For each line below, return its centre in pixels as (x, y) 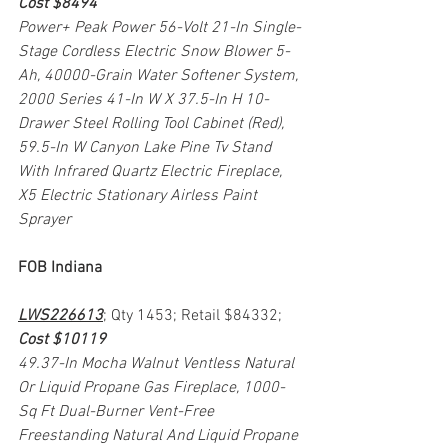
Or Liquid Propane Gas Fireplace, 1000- (151, 387)
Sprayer (44, 219)
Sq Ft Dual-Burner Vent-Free (118, 411)
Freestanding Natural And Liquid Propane (160, 435)
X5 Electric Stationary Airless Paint (139, 195)
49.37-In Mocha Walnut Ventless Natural (158, 363)
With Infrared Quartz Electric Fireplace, (152, 171)
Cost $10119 (62, 339)
